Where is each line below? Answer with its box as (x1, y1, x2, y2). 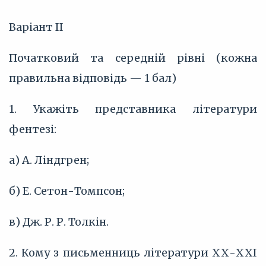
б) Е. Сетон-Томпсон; (9, 184, 125, 198)
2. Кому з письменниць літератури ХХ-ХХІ (9, 246, 257, 259)
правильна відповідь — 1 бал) (9, 71, 176, 85)
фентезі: (9, 122, 56, 136)
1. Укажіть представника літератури (9, 102, 257, 116)
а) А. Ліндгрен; (9, 153, 89, 167)
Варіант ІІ (9, 20, 64, 34)
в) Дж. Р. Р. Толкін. (9, 215, 109, 229)
